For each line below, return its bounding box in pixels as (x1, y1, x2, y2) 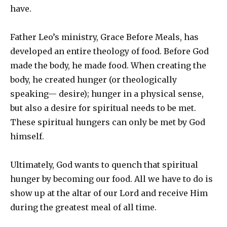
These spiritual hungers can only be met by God (10, 117, 205, 127)
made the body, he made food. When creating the (10, 60, 206, 70)
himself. (10, 131, 44, 141)
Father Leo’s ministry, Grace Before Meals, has (10, 32, 199, 42)
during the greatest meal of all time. (10, 202, 157, 212)
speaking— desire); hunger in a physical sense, (10, 89, 204, 99)
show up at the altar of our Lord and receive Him (10, 188, 208, 198)
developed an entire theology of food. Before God (10, 46, 209, 56)
